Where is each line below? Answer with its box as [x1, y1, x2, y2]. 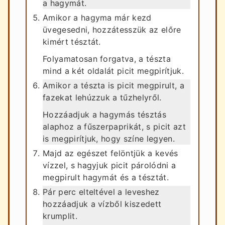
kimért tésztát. [43, 36, 101, 47]
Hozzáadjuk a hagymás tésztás [43, 109, 166, 120]
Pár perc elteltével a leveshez [43, 186, 160, 197]
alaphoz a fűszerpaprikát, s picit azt [43, 121, 186, 132]
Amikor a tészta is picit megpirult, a [43, 80, 184, 90]
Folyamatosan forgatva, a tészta [43, 53, 171, 64]
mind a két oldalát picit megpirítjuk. [43, 65, 184, 76]
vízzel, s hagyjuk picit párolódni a [43, 160, 176, 170]
